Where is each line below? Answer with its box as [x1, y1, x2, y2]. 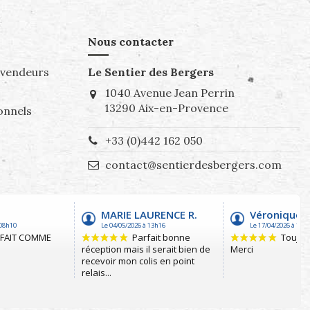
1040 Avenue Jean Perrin [102, 85, 235, 100]
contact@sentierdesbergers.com [104, 157, 282, 172]
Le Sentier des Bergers [87, 64, 214, 79]
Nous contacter [87, 35, 174, 49]
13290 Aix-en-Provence [104, 100, 228, 115]
